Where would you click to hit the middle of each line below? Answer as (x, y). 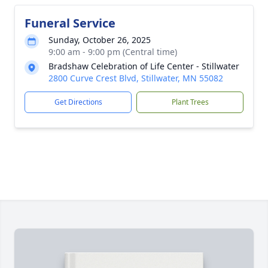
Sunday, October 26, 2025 (100, 40)
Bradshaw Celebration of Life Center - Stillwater (144, 66)
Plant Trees (190, 102)
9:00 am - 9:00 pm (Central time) (113, 52)
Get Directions (78, 102)
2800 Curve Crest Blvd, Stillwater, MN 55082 (136, 78)
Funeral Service (70, 23)
